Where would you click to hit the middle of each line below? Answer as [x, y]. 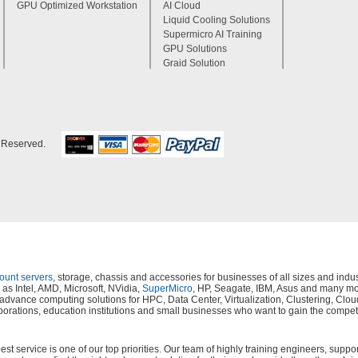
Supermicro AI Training [213, 34]
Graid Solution [194, 63]
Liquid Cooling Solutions [217, 20]
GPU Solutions [195, 49]
